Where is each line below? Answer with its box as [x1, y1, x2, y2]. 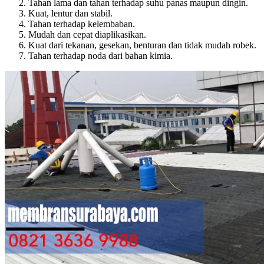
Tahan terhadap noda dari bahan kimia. [28, 51, 173, 61]
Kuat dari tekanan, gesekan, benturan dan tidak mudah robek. [28, 40, 256, 51]
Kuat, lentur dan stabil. [28, 8, 113, 19]
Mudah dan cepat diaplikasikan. [28, 29, 146, 40]
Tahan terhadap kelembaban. [28, 19, 135, 29]
